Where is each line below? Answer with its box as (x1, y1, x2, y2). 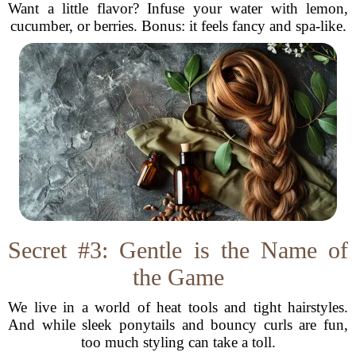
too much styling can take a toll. (80, 334, 276, 350)
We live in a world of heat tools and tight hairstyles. (8, 299, 348, 315)
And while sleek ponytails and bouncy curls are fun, (8, 316, 348, 333)
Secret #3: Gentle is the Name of (8, 237, 348, 263)
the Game (132, 264, 224, 290)
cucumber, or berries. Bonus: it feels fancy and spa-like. (10, 17, 346, 34)
